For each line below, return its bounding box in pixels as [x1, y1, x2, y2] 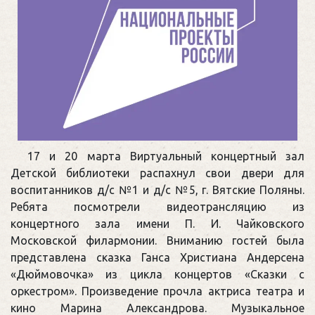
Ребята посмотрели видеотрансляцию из [11, 200, 304, 214]
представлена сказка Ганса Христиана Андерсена [11, 251, 304, 264]
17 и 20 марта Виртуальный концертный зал [27, 150, 304, 163]
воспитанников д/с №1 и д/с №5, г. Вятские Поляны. [11, 184, 304, 197]
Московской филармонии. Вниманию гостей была [11, 234, 304, 247]
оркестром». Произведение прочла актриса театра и [11, 285, 304, 298]
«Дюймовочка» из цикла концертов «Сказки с [11, 268, 304, 281]
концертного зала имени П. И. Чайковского [11, 217, 304, 231]
